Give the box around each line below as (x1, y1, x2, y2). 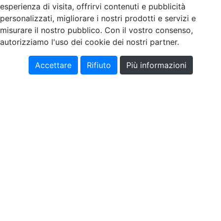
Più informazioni (126, 60, 186, 70)
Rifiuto (86, 60, 111, 70)
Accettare (35, 60, 72, 70)
